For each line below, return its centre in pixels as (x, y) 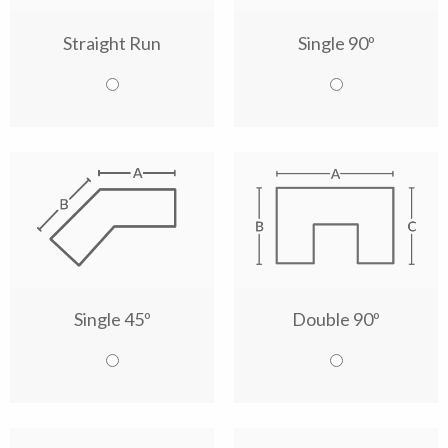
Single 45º (112, 318)
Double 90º (336, 318)
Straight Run (112, 42)
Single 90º (336, 42)
